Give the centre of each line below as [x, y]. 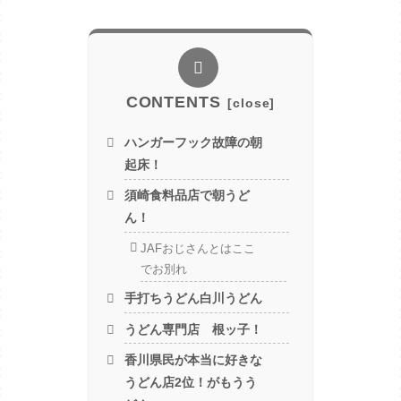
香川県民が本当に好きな [194, 360]
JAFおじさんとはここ [197, 248]
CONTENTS [173, 102]
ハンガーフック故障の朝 [194, 142]
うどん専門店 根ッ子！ [194, 329]
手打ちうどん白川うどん [194, 298]
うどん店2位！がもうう [191, 383]
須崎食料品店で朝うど [188, 196]
